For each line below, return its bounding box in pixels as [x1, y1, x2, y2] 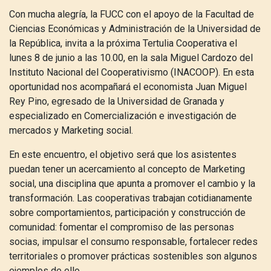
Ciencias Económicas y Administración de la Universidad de [9, 23, 261, 34]
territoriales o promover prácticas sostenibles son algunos [9, 250, 257, 262]
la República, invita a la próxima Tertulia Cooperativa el [9, 38, 237, 49]
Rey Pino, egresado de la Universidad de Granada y [9, 96, 224, 107]
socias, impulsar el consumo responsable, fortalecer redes [9, 236, 258, 247]
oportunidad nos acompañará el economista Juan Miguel [9, 81, 247, 93]
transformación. [9, 192, 77, 204]
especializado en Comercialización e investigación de [9, 110, 237, 122]
